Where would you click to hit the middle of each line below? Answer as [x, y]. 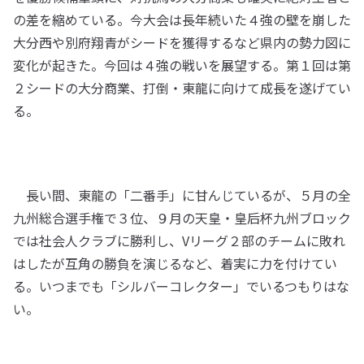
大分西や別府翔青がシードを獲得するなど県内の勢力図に [182, 42]
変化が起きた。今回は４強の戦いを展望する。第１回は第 [182, 65]
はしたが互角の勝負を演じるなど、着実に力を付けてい [175, 263]
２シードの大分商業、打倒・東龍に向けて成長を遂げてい [182, 88]
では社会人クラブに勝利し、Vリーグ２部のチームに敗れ [179, 240]
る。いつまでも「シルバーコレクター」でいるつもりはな [181, 286]
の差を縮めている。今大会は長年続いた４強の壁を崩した [182, 19]
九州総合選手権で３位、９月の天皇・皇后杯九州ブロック [182, 218]
